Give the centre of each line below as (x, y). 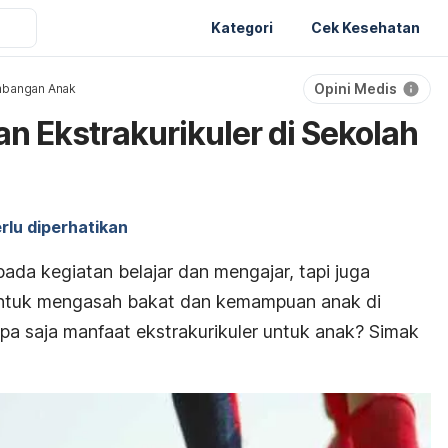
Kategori (242, 27)
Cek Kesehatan (365, 27)
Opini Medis (355, 88)
